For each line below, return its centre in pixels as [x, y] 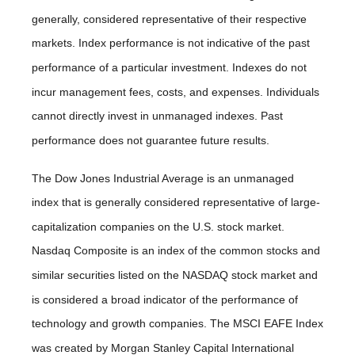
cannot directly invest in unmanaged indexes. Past [157, 116]
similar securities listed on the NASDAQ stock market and [175, 275]
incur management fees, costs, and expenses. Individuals [176, 92]
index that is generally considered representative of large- [176, 202]
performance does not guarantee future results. [151, 140]
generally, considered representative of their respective [169, 19]
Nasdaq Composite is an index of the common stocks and [176, 251]
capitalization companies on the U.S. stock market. [158, 226]
